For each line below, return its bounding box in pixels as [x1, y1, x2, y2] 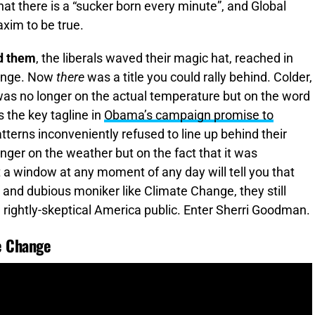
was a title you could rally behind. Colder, [84, 70, 312, 85]
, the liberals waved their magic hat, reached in [36, 51, 293, 66]
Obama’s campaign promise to [104, 108, 274, 123]
